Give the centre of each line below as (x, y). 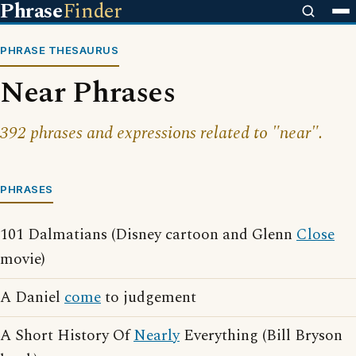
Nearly (157, 336)
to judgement (149, 298)
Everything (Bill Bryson (261, 336)
